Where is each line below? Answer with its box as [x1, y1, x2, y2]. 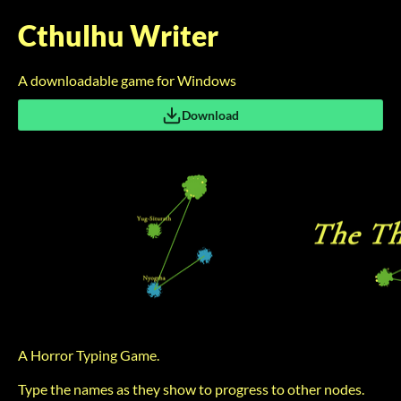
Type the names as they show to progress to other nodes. [18, 380, 364, 397]
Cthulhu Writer [18, 18, 218, 53]
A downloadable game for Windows [18, 72, 236, 89]
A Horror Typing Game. [18, 346, 159, 363]
